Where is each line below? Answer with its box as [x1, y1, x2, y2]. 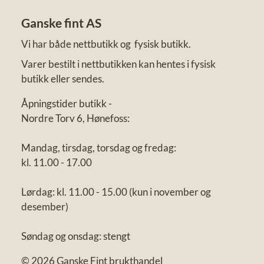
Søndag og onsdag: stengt [21, 230, 130, 243]
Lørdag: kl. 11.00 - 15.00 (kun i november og [21, 186, 211, 199]
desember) [21, 200, 68, 213]
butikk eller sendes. [21, 72, 104, 85]
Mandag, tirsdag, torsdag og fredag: [21, 141, 178, 154]
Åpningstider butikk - [21, 97, 114, 110]
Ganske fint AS [21, 15, 101, 31]
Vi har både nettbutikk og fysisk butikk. [21, 38, 193, 51]
